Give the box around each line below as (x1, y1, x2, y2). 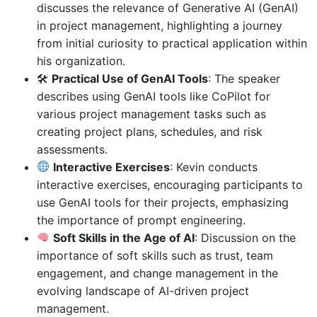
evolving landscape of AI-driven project (37, 283, 249, 298)
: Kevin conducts (170, 159, 258, 174)
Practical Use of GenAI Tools (52, 71, 208, 86)
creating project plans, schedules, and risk (37, 124, 263, 139)
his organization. (37, 53, 125, 68)
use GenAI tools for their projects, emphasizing (37, 195, 289, 209)
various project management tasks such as (37, 106, 266, 121)
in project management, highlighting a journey (37, 18, 282, 33)
